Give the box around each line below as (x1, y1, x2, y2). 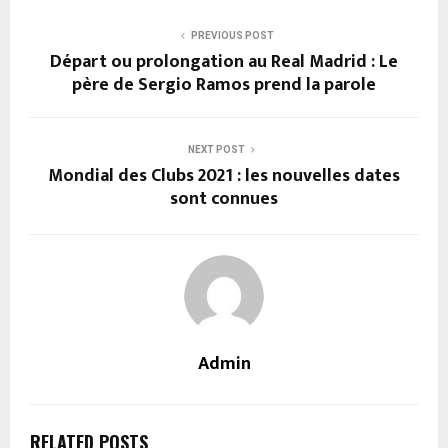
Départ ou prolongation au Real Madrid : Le (50, 47, 398, 78)
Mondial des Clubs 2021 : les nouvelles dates (48, 161, 400, 192)
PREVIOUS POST (190, 30, 274, 42)
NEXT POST (187, 144, 245, 156)
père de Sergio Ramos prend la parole (72, 70, 376, 101)
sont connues (170, 184, 278, 215)
